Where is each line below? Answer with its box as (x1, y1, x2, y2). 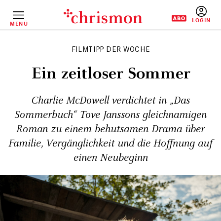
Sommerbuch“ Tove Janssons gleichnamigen (14, 108, 207, 122)
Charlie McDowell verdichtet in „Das (31, 94, 190, 108)
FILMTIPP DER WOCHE (71, 44, 150, 54)
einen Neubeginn (73, 151, 148, 165)
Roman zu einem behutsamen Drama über (16, 122, 205, 136)
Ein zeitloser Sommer (31, 63, 190, 85)
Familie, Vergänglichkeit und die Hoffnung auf (8, 137, 213, 150)
